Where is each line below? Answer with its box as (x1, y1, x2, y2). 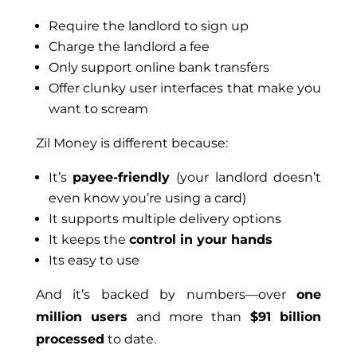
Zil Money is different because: (35, 135, 228, 151)
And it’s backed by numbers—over (35, 287, 297, 303)
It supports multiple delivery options (48, 211, 281, 227)
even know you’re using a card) (48, 190, 246, 206)
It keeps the (48, 232, 129, 248)
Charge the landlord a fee (48, 39, 210, 55)
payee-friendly (73, 170, 171, 186)
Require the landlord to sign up (48, 18, 249, 34)
